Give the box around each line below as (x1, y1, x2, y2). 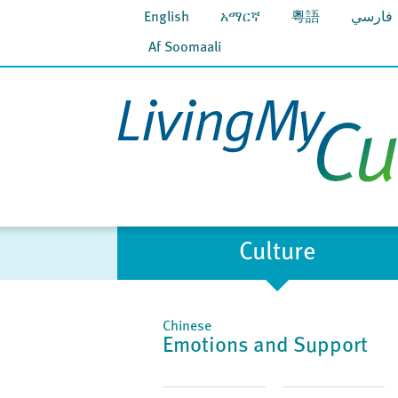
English (144, 11, 189, 25)
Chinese (163, 320, 212, 334)
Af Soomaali (148, 41, 221, 55)
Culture (238, 241, 316, 266)
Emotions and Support (163, 336, 369, 357)
